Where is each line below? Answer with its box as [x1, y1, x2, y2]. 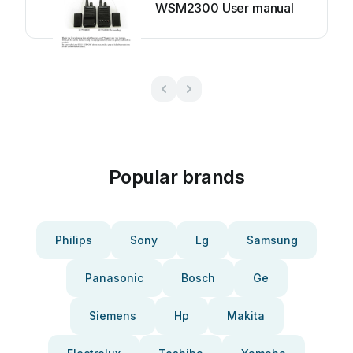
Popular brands [108, 165, 245, 188]
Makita [226, 309, 265, 322]
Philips [55, 233, 92, 247]
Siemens [88, 309, 136, 322]
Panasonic [84, 271, 143, 284]
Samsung [247, 233, 298, 247]
